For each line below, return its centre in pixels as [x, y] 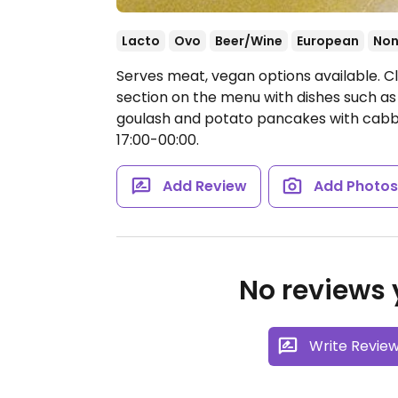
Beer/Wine [249, 41]
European [328, 41]
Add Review [204, 186]
